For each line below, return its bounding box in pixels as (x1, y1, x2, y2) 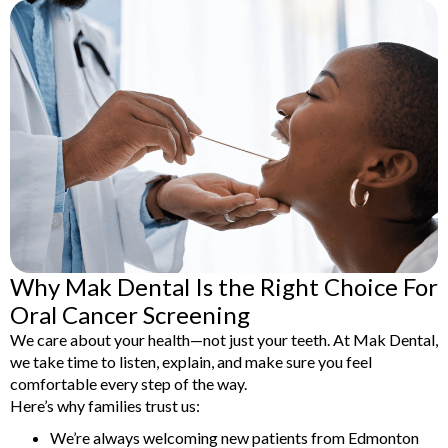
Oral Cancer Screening (10, 300, 250, 330)
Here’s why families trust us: (10, 396, 200, 416)
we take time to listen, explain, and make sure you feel (10, 352, 372, 372)
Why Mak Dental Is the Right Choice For (10, 272, 438, 302)
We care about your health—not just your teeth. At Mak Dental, (10, 330, 438, 350)
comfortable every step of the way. (10, 374, 247, 394)
